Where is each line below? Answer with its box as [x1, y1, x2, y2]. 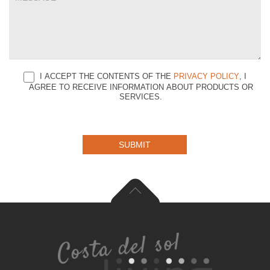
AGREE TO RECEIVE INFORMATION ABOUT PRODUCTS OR [28, 83, 253, 92]
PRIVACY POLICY [173, 72, 239, 81]
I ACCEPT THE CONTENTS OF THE [37, 72, 174, 81]
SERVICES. [119, 92, 163, 102]
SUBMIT [119, 140, 151, 150]
